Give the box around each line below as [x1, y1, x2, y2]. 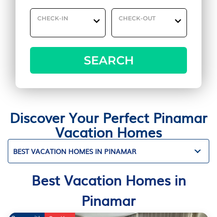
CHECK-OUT [119, 15, 156, 22]
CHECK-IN [37, 15, 68, 22]
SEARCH [83, 53, 134, 67]
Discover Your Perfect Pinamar [10, 107, 207, 127]
